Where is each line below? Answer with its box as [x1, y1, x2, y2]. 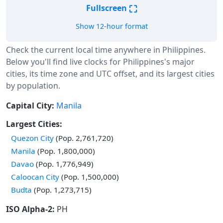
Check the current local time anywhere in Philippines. [6, 44, 206, 55]
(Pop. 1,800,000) [35, 145, 95, 156]
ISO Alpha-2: [6, 203, 55, 215]
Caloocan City [11, 171, 59, 182]
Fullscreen [86, 2, 129, 14]
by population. [6, 80, 60, 91]
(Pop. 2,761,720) [54, 132, 113, 143]
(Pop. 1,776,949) [34, 158, 94, 169]
